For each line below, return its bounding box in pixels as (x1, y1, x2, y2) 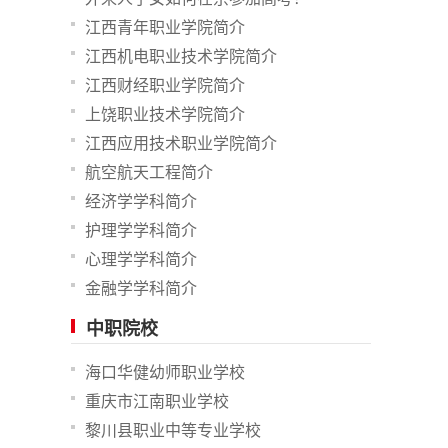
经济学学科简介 (85, 193, 197, 210)
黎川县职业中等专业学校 (85, 422, 261, 439)
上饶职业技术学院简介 (85, 106, 245, 123)
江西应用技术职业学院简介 (85, 135, 277, 152)
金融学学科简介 (85, 280, 197, 297)
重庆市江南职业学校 (85, 393, 229, 410)
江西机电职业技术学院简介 (85, 48, 277, 65)
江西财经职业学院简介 (85, 77, 245, 94)
